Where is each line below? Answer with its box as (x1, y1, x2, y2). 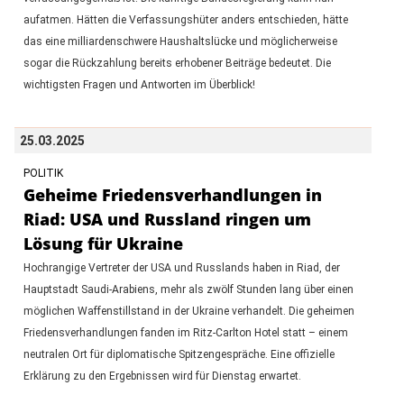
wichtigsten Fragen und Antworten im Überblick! (23, 78, 255, 91)
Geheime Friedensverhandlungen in (23, 183, 322, 206)
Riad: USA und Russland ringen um (23, 207, 311, 230)
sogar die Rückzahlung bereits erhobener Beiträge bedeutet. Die (23, 56, 331, 69)
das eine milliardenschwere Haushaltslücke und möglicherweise (23, 34, 337, 48)
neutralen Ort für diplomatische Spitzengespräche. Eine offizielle (23, 347, 335, 361)
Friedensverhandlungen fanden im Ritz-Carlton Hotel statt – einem (23, 326, 348, 339)
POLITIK (23, 166, 63, 179)
